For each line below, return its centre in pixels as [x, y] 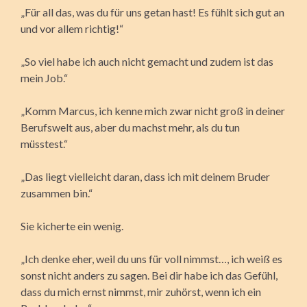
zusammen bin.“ [57, 193]
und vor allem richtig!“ [72, 28]
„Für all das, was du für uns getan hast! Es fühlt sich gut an [152, 12]
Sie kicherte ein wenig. [72, 225]
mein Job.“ [44, 77]
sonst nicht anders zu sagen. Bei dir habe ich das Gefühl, [149, 275]
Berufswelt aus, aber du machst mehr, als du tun [130, 127]
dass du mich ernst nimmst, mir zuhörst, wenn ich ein [141, 291]
